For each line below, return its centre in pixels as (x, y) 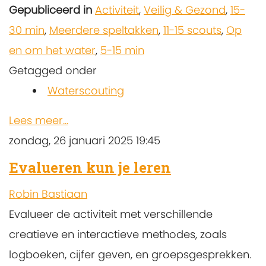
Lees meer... (39, 121)
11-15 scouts (192, 30)
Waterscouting (86, 91)
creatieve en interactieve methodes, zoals (118, 235)
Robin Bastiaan (48, 194)
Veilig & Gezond (185, 10)
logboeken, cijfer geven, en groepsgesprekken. (130, 255)
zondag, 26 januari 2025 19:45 (85, 141)
